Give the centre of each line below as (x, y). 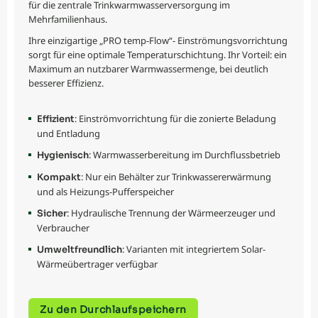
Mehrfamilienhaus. (68, 20)
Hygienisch (63, 155)
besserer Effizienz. (66, 83)
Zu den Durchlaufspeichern (113, 310)
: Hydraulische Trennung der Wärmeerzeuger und (171, 213)
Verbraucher (63, 228)
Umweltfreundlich (79, 250)
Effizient (56, 119)
